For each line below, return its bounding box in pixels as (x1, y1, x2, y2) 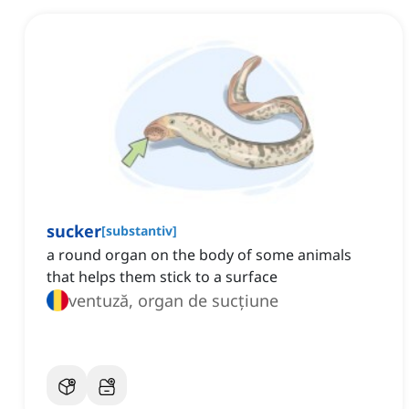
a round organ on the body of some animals (47, 245, 351, 266)
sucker (47, 220, 101, 243)
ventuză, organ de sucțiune (68, 289, 278, 312)
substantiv (106, 222, 173, 240)
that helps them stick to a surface (47, 267, 278, 288)
